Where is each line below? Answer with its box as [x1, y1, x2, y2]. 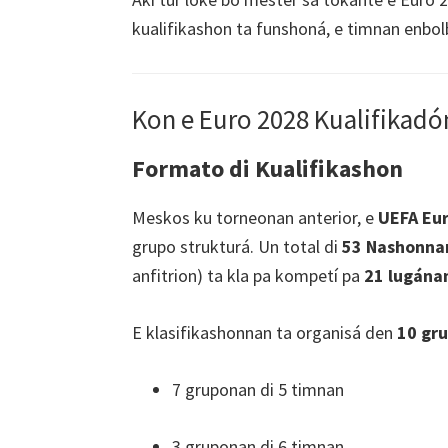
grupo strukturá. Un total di [132, 235, 342, 259]
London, [30, 6, 91, 29]
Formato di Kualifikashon [132, 153, 403, 185]
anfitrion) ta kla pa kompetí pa [132, 264, 364, 288]
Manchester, [30, 35, 121, 58]
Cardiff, [30, 64, 82, 87]
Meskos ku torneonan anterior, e [132, 206, 378, 230]
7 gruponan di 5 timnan [172, 378, 344, 402]
